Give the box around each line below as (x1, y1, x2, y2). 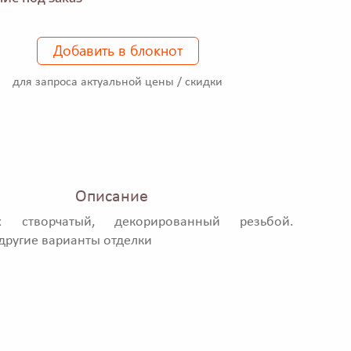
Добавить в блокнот (52, 40, 183, 60)
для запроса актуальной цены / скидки (13, 75, 223, 89)
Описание (74, 189, 148, 206)
